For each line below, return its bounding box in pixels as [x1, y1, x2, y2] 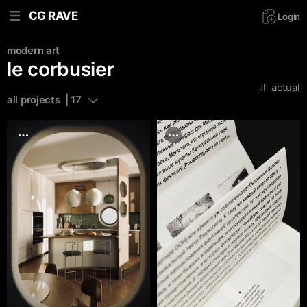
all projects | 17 [7, 93, 82, 106]
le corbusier [7, 58, 114, 81]
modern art [7, 44, 60, 57]
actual [271, 81, 300, 94]
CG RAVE [29, 8, 78, 23]
